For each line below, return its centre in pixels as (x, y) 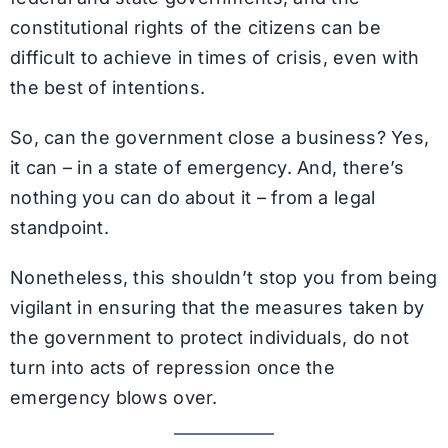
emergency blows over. (113, 397)
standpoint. (59, 227)
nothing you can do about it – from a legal (192, 197)
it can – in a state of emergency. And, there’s (207, 167)
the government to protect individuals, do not (209, 337)
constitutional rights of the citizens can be (195, 27)
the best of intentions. (107, 87)
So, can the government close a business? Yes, (219, 137)
